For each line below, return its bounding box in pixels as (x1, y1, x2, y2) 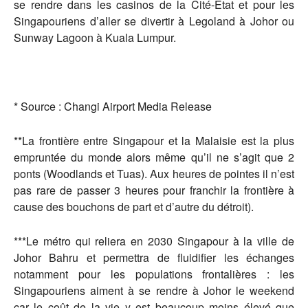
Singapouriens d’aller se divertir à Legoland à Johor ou (14, 13, 294, 29)
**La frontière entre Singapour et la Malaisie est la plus (14, 133, 294, 148)
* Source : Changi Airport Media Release (14, 98, 212, 114)
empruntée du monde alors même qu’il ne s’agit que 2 (14, 149, 294, 165)
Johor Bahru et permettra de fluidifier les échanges (14, 250, 294, 265)
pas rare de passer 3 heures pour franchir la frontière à (14, 182, 294, 198)
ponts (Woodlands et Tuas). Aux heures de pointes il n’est (14, 166, 294, 181)
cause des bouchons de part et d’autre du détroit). (14, 199, 254, 214)
